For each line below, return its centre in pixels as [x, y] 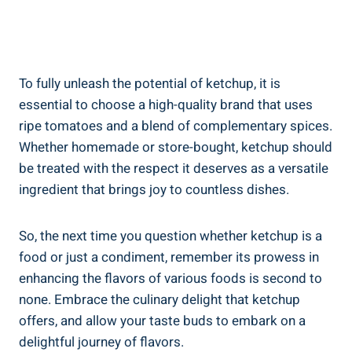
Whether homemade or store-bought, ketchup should [176, 148]
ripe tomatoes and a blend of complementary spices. [176, 126]
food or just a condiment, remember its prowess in [169, 258]
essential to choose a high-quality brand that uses [166, 105]
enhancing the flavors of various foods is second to [170, 279]
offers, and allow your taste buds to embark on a [162, 321]
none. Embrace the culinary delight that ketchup [159, 300]
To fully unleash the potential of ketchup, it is [150, 84]
